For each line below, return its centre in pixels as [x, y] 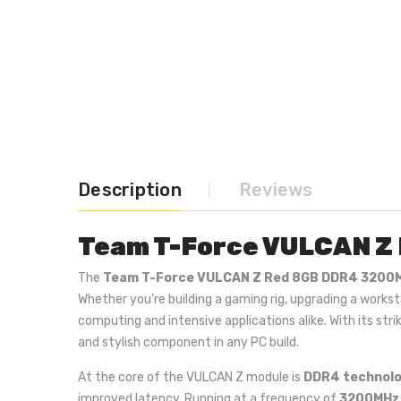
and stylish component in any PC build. [188, 342]
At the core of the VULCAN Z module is [191, 377]
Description [130, 190]
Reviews [276, 190]
